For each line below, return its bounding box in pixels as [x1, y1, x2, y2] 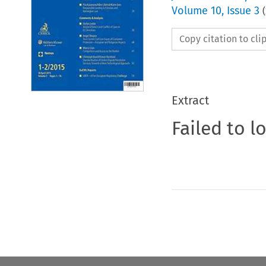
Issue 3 [226, 4, 259, 17]
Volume [171, 4, 211, 17]
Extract [171, 93, 209, 107]
